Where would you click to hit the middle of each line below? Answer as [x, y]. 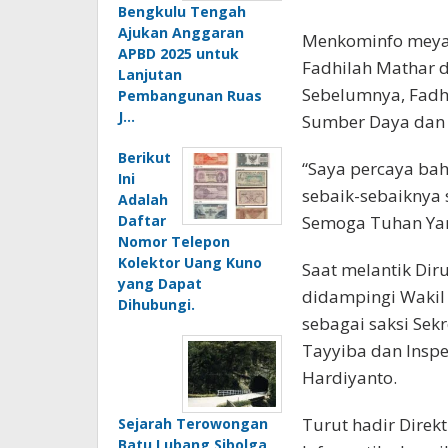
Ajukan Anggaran [181, 32]
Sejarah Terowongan [193, 423]
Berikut [144, 157]
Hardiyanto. [349, 377]
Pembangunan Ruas [190, 95]
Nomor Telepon [174, 241]
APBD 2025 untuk [178, 53]
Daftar [142, 220]
